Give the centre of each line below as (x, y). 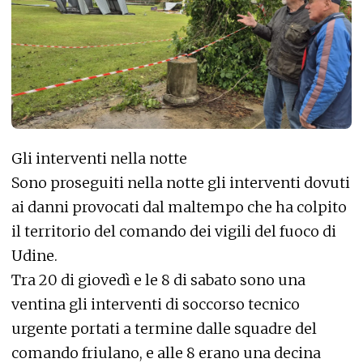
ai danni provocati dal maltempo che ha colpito (179, 207)
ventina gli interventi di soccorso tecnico (156, 305)
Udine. (34, 256)
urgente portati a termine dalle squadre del (164, 329)
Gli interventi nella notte (99, 159)
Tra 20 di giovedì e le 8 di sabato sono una (158, 280)
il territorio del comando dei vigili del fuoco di (174, 232)
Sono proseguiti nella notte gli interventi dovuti (181, 183)
